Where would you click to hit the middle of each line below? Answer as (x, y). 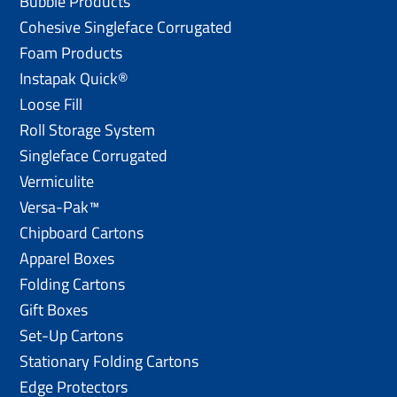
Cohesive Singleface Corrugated (126, 27)
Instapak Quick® (74, 78)
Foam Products (71, 52)
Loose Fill (51, 104)
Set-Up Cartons (72, 335)
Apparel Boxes (67, 258)
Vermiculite (57, 181)
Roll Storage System (88, 129)
